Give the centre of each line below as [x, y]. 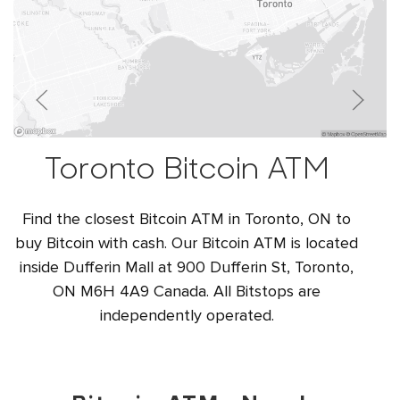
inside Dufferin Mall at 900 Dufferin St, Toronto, [187, 267]
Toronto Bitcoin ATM [187, 171]
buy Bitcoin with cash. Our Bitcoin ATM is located [187, 243]
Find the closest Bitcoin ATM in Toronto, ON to [187, 219]
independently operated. [187, 315]
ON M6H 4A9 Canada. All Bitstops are [187, 291]
